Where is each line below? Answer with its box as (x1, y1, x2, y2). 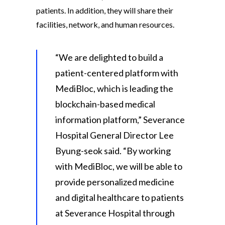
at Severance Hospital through (55, 207, 175, 218)
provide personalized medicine (55, 176, 174, 187)
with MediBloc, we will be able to (55, 160, 182, 172)
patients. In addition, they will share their (36, 5, 173, 15)
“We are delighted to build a (55, 51, 163, 63)
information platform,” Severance (55, 114, 185, 125)
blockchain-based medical (55, 98, 155, 109)
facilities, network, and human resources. (36, 19, 174, 29)
